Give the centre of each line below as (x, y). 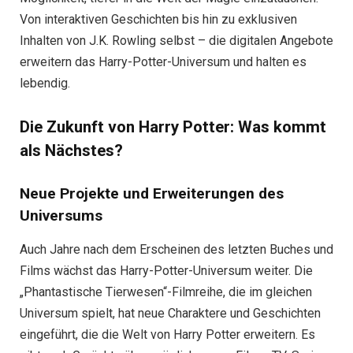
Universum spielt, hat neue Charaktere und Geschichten (170, 313)
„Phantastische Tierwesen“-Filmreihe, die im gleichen (166, 292)
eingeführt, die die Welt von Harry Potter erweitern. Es (167, 334)
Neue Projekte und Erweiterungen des (152, 194)
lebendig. (45, 83)
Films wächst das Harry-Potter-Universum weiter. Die (166, 270)
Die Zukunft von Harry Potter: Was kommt (173, 127)
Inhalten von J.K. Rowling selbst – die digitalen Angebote (176, 40)
